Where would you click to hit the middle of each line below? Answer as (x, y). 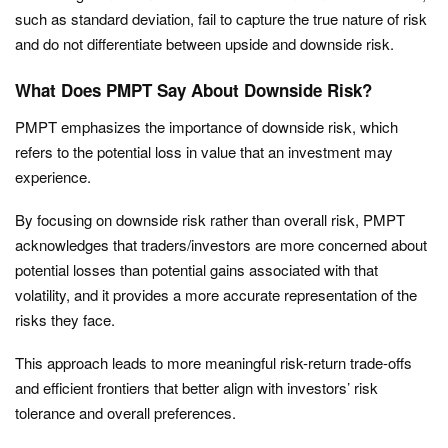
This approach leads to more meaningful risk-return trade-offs (213, 363)
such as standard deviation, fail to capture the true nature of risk (221, 19)
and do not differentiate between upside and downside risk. (204, 44)
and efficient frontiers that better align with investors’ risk (196, 388)
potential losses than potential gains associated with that (196, 270)
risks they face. (65, 320)
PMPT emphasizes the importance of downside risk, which (206, 127)
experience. (53, 177)
